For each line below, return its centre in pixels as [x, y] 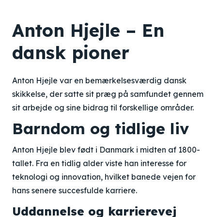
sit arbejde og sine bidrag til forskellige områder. [103, 108]
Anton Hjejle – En [88, 30]
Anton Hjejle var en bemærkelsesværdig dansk [99, 80]
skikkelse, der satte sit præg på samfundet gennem [108, 94]
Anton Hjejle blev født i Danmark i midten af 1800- [106, 150]
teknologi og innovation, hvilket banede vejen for [104, 177]
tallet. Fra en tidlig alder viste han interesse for [99, 163]
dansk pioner [71, 53]
